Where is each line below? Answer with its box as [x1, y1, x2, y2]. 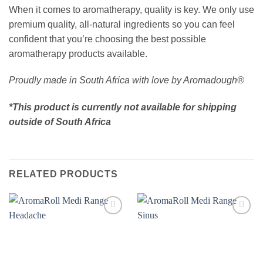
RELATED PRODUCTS [9, 168, 118, 179]
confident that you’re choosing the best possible [9, 33, 206, 44]
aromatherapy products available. [9, 48, 147, 59]
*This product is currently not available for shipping [9, 102, 237, 113]
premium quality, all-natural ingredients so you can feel [9, 19, 235, 29]
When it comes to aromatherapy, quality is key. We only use [9, 4, 254, 15]
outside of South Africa [9, 117, 111, 127]
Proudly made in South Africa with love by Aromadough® [9, 75, 244, 86]
